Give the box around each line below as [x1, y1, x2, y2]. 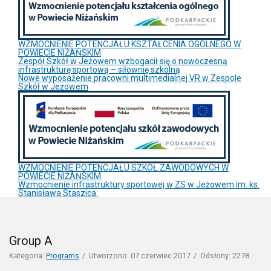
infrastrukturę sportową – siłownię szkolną [18, 64, 180, 74]
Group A [9, 233, 52, 248]
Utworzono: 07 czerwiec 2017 [89, 250, 191, 260]
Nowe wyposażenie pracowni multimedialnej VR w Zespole [18, 73, 241, 83]
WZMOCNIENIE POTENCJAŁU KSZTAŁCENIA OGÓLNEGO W [18, 39, 241, 49]
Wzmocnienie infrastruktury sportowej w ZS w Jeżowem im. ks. [18, 179, 260, 189]
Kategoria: [9, 250, 46, 260]
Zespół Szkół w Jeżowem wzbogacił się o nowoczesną [18, 56, 227, 66]
